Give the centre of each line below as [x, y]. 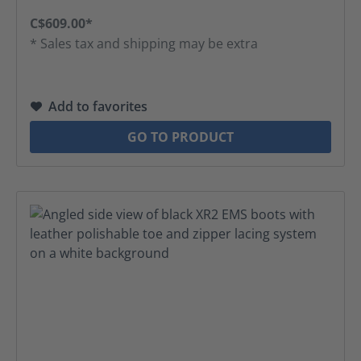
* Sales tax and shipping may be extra [144, 44]
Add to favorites [98, 106]
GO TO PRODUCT [180, 137]
